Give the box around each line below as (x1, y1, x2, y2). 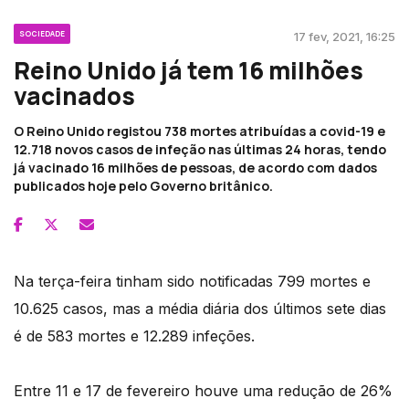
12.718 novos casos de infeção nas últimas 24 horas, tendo (14, 141, 386, 159)
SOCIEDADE (19, 28, 65, 39)
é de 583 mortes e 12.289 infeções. (14, 327, 255, 346)
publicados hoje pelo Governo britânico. (14, 177, 273, 195)
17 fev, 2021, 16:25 (294, 29, 395, 45)
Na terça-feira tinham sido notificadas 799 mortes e (14, 272, 371, 291)
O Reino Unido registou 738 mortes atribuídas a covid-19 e (14, 122, 385, 141)
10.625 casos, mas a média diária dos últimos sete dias (14, 299, 386, 319)
